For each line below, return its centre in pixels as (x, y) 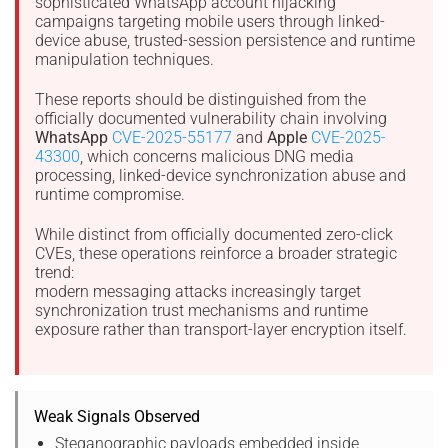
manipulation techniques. (124, 60)
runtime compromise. (110, 194)
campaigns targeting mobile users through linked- (210, 22)
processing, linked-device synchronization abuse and (220, 175)
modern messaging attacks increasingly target (198, 291)
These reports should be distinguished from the (200, 99)
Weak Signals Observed (117, 417)
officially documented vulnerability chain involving (211, 118)
